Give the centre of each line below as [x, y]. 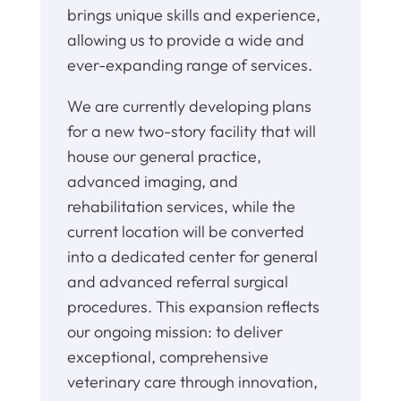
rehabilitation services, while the [181, 207]
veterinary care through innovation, [192, 382]
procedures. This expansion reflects [193, 307]
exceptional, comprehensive [167, 357]
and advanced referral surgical [177, 282]
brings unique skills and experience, [193, 15]
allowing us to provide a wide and [185, 40]
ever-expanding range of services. [189, 65]
